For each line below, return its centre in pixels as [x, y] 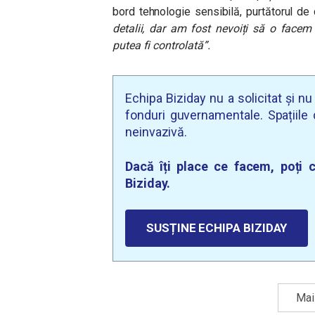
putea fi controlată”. [163, 45]
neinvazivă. [156, 132]
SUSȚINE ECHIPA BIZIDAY [217, 228]
